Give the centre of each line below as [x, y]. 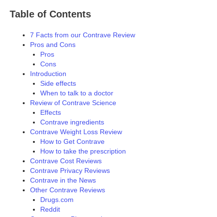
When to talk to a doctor [77, 93]
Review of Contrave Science [73, 103]
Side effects [58, 84]
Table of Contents [50, 14]
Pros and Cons [53, 45]
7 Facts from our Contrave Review [83, 35]
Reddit [50, 209]
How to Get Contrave [72, 142]
